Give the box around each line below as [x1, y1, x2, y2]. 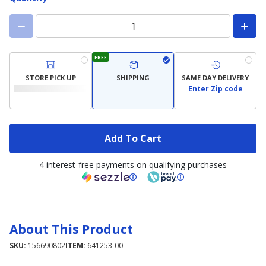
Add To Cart [104, 131, 161, 145]
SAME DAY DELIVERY [182, 72, 249, 82]
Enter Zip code [188, 84, 243, 94]
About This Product [9, 221, 133, 237]
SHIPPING [116, 72, 150, 82]
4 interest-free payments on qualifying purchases [39, 159, 227, 170]
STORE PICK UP [25, 72, 76, 82]
